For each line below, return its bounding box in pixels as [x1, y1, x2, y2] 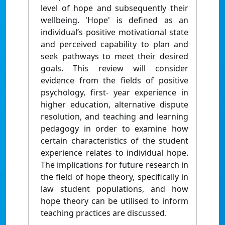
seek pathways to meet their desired [41, 51, 188, 62]
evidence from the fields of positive [41, 75, 188, 86]
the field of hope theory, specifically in [41, 171, 188, 183]
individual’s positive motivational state [41, 27, 188, 38]
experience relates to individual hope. [41, 147, 188, 159]
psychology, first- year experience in [41, 87, 188, 98]
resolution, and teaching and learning [41, 111, 188, 123]
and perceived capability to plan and [41, 39, 188, 50]
